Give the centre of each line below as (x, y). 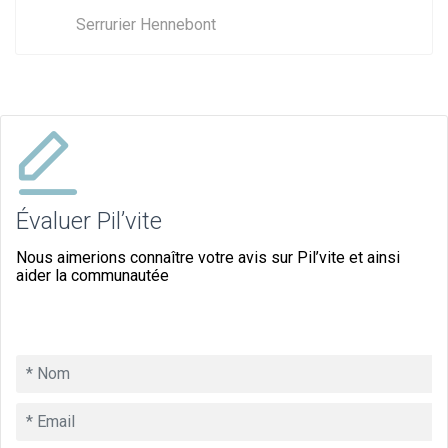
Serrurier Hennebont (146, 24)
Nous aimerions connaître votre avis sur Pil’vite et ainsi (208, 257)
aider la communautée (92, 275)
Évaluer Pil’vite (89, 220)
